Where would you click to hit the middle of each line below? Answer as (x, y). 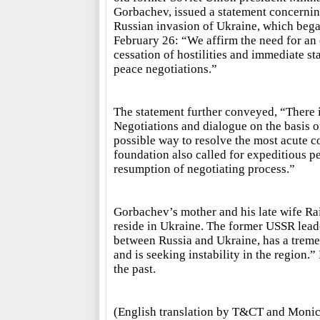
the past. (134, 269)
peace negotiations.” (165, 69)
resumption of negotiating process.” (204, 169)
